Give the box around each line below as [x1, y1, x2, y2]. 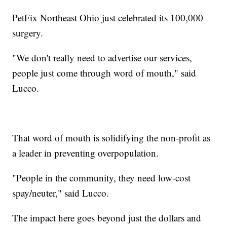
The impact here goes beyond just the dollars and [12, 211, 202, 224]
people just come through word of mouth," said [12, 66, 197, 80]
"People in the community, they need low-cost [12, 171, 191, 184]
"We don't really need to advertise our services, [12, 51, 193, 64]
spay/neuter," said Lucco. [12, 186, 112, 200]
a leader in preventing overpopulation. [12, 146, 162, 160]
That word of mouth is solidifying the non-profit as [12, 131, 211, 144]
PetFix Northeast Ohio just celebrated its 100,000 [12, 11, 204, 24]
